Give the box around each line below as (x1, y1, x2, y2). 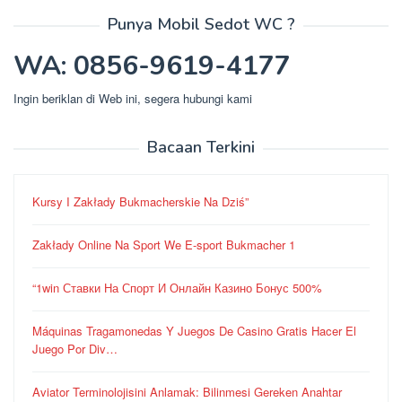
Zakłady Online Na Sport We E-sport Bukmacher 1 (32, 236, 295, 254)
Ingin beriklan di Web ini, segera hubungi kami (13, 90, 252, 108)
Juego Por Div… (32, 340, 118, 358)
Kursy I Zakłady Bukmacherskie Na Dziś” (32, 193, 249, 211)
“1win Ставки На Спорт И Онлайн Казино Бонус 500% (32, 279, 322, 297)
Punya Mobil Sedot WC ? (107, 13, 295, 36)
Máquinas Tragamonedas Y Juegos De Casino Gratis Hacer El (32, 322, 356, 340)
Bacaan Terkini (147, 136, 255, 159)
